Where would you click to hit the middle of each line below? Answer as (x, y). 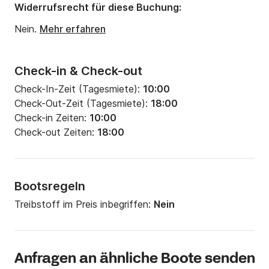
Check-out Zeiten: (56, 132)
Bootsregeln (50, 186)
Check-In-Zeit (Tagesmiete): (79, 89)
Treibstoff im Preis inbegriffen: (84, 204)
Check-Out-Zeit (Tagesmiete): (83, 104)
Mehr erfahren (73, 29)
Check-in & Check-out (78, 71)
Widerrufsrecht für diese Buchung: (98, 8)
